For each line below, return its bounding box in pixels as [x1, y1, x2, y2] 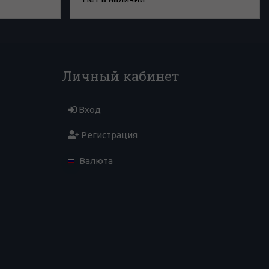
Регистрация [79, 129, 138, 140]
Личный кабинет [62, 66, 180, 85]
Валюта [77, 155, 113, 166]
